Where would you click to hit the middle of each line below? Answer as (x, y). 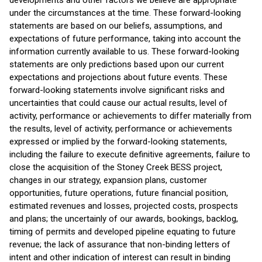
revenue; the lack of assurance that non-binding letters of (120, 244)
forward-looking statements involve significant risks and (117, 90)
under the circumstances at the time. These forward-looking (125, 13)
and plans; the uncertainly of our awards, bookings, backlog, (124, 219)
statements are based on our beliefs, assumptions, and (116, 26)
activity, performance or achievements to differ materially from (130, 116)
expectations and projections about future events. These (118, 77)
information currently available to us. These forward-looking (124, 51)
